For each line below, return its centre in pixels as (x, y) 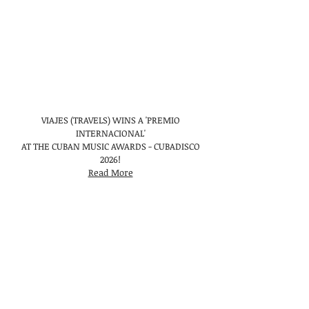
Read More (110, 172)
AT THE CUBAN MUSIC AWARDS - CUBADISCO (110, 146)
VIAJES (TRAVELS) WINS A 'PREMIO (110, 120)
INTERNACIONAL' (110, 133)
